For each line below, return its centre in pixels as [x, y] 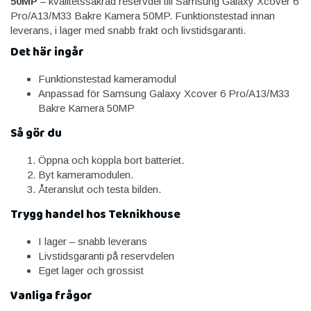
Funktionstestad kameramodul [107, 78]
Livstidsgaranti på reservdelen [106, 255]
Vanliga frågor [51, 296]
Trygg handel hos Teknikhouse [95, 215]
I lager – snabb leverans [93, 241]
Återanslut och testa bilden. [100, 189]
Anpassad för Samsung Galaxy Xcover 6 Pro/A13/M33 [164, 93]
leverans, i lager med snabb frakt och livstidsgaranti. [128, 30]
